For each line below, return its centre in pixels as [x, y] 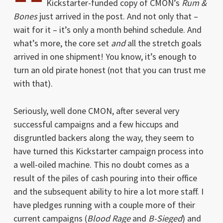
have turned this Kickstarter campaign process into [108, 151]
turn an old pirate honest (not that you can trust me [109, 70]
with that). [33, 83]
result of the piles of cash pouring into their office [105, 178]
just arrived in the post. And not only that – [117, 16]
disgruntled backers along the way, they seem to [104, 137]
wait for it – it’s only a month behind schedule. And [107, 29]
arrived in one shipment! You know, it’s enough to [105, 56]
